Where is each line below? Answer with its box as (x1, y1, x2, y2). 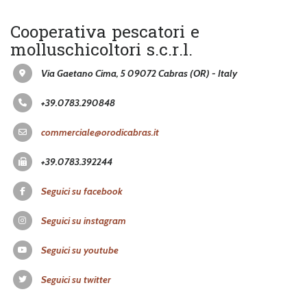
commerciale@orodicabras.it (41, 173, 159, 186)
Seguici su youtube (41, 291, 119, 304)
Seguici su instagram (41, 262, 126, 275)
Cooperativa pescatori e (10, 64, 199, 95)
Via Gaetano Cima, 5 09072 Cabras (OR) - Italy (41, 114, 237, 127)
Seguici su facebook (41, 232, 123, 245)
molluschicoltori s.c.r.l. (10, 82, 193, 113)
